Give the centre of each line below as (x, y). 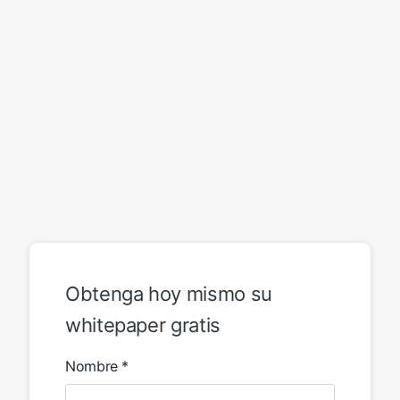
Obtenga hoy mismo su (169, 293)
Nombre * (97, 366)
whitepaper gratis (143, 325)
